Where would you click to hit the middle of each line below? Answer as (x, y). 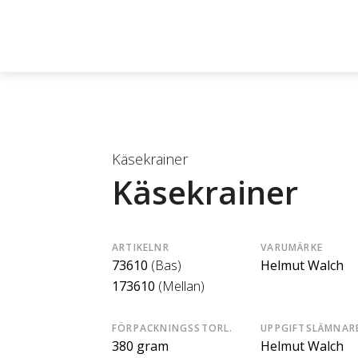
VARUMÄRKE (292, 247)
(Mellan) (181, 286)
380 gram (140, 346)
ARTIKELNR (141, 247)
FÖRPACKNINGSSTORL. (173, 328)
